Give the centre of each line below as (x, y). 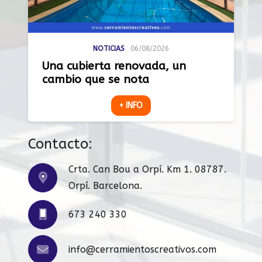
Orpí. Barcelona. (105, 186)
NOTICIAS (109, 48)
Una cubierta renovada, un (114, 66)
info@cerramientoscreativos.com (142, 250)
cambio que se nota (96, 80)
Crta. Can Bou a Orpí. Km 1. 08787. (147, 170)
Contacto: (60, 144)
